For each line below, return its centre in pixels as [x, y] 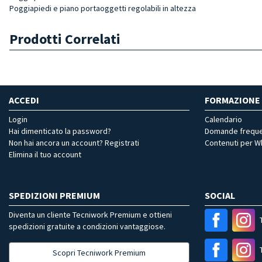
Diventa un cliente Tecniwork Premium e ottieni [90, 214]
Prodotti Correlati [65, 39]
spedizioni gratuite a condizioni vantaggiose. [87, 226]
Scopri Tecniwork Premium [99, 252]
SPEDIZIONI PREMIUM [54, 195]
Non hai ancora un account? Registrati [74, 142]
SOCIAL [220, 195]
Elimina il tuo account [45, 154]
